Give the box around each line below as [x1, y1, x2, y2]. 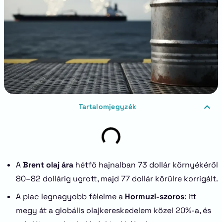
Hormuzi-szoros [125, 191, 184, 202]
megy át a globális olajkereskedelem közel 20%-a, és [16, 205, 211, 216]
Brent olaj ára [23, 160, 73, 170]
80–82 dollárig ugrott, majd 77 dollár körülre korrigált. [16, 173, 218, 184]
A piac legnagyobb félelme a [16, 191, 125, 202]
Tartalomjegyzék [78, 102, 137, 111]
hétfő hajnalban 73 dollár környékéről [73, 160, 218, 170]
